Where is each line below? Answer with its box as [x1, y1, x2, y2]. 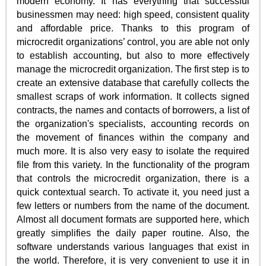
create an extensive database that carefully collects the [17, 77, 249, 88]
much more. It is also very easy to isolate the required [17, 145, 249, 156]
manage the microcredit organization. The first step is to [17, 64, 249, 74]
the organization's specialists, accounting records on [17, 118, 249, 129]
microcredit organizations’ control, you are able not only [17, 36, 249, 47]
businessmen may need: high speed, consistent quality [17, 9, 249, 20]
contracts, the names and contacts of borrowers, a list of [17, 104, 249, 115]
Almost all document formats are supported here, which [17, 214, 249, 224]
